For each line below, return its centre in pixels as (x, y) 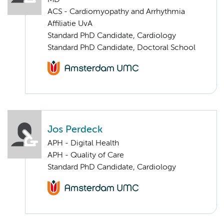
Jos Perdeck (75, 130)
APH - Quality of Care (86, 156)
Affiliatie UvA (70, 24)
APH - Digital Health (83, 144)
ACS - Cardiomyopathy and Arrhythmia (116, 12)
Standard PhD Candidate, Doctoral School (121, 48)
